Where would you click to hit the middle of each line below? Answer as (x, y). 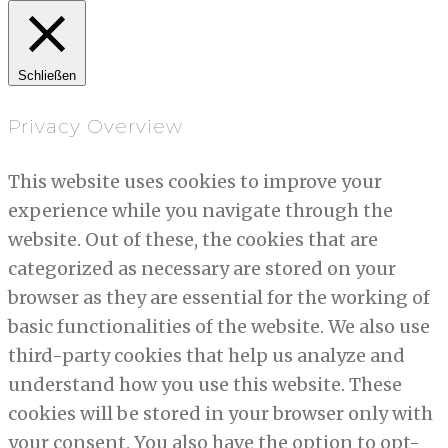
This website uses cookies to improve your (195, 181)
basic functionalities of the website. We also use (219, 326)
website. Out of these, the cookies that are (193, 239)
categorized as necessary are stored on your (202, 268)
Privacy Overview (95, 126)
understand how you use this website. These (205, 384)
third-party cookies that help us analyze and (206, 355)
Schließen (47, 76)
